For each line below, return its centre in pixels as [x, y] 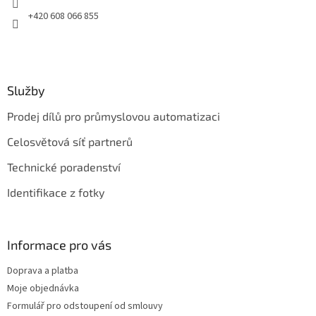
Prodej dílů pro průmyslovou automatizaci [114, 116]
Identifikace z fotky [56, 193]
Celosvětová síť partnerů [70, 142]
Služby [26, 91]
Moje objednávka [43, 289]
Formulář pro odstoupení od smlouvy [85, 306]
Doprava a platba [43, 271]
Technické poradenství [64, 167]
